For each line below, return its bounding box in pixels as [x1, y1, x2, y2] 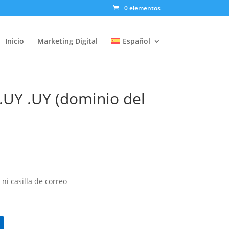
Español [122, 36, 150, 46]
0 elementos [124, 4, 161, 12]
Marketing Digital [37, 36, 98, 46]
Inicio [5, 36, 25, 46]
